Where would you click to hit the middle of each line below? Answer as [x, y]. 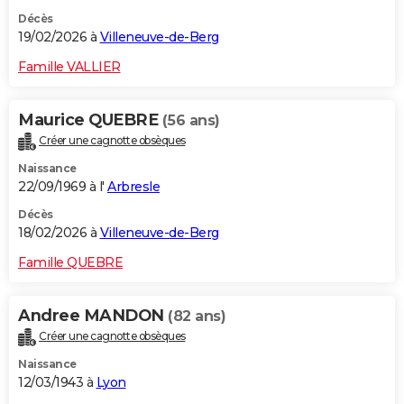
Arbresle [133, 186]
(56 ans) [191, 121]
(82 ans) [197, 316]
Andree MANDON [93, 315]
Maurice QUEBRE [90, 120]
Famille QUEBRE [70, 262]
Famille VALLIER [69, 67]
